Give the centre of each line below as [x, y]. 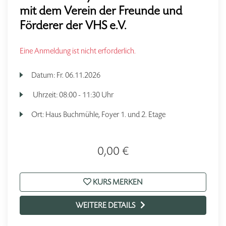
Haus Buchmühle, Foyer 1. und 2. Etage [106, 114]
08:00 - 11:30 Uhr [87, 95]
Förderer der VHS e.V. [73, 25]
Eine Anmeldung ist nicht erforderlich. [78, 51]
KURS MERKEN [117, 182]
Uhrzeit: [45, 95]
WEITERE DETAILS [105, 205]
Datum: [44, 75]
